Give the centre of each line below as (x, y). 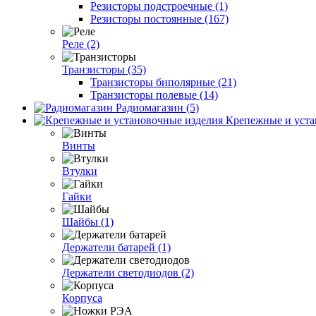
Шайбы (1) (88, 221)
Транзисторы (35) (104, 69)
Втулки (80, 171)
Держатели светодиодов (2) (128, 272)
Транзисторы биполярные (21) (163, 82)
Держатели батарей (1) (116, 247)
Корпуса (82, 298)
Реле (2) (81, 44)
